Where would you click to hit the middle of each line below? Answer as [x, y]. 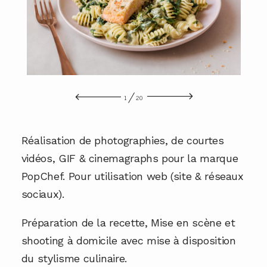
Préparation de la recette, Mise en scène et [128, 222]
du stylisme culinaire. [74, 258]
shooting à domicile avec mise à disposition [128, 240]
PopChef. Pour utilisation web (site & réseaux [132, 176]
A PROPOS [133, 8]
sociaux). [43, 194]
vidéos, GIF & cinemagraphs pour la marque [130, 158]
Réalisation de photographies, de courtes [122, 140]
